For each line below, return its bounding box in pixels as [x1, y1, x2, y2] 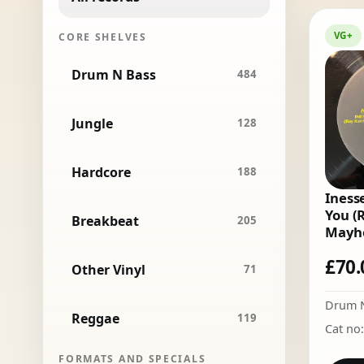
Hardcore [71, 162, 132, 181]
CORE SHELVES [58, 30, 147, 45]
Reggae [71, 309, 120, 327]
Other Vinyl [71, 260, 146, 279]
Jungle [71, 114, 114, 132]
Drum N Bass [71, 65, 157, 84]
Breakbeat [71, 211, 140, 230]
